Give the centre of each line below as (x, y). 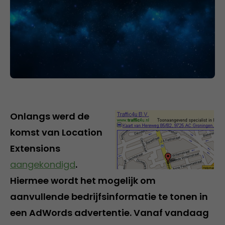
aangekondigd (43, 164)
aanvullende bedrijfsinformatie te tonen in (109, 196)
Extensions (35, 148)
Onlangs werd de (50, 116)
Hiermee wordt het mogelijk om (83, 180)
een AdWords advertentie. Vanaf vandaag (109, 212)
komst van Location (56, 132)
